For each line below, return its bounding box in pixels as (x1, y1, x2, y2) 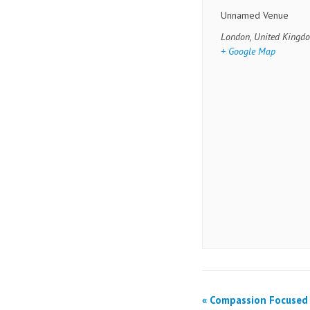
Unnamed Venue (221, 9, 289, 21)
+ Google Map (221, 45, 276, 57)
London (221, 30, 250, 43)
